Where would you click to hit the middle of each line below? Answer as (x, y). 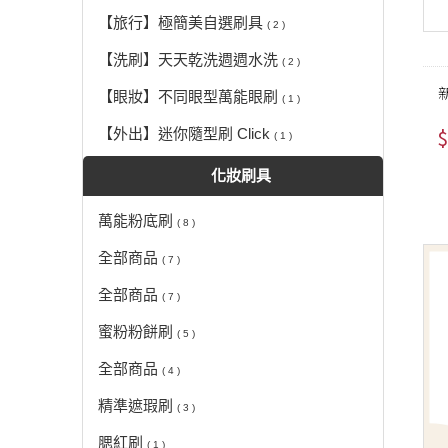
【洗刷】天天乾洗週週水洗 (190, 60)
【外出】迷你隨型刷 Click (186, 134)
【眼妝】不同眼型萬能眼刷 (190, 97)
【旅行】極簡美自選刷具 (182, 23)
